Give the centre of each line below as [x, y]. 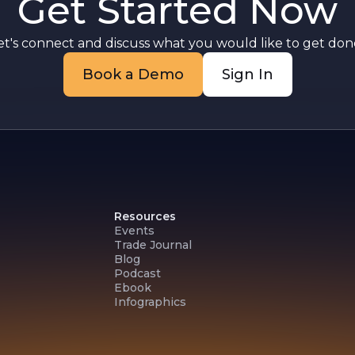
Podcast [137, 273]
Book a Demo [133, 74]
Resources [145, 216]
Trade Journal [153, 245]
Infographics [150, 302]
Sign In [247, 74]
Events [134, 231]
